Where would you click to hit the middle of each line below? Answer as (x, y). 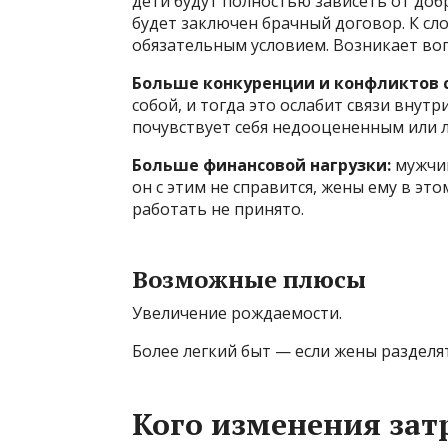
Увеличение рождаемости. (237, 313)
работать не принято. (218, 209)
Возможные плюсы (249, 279)
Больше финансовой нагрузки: (261, 165)
